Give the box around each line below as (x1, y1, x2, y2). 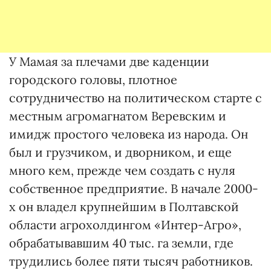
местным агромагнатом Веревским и (9, 108, 226, 123)
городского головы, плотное (9, 71, 177, 87)
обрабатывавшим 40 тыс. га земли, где (9, 235, 233, 250)
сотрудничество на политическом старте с (9, 90, 262, 105)
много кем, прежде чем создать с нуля (9, 162, 235, 178)
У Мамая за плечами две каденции (9, 53, 209, 69)
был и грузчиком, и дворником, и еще (9, 144, 232, 160)
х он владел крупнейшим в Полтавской (9, 198, 239, 214)
